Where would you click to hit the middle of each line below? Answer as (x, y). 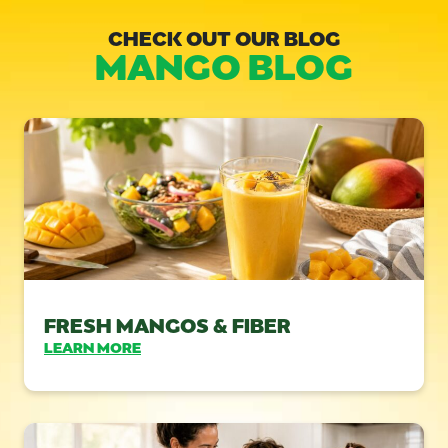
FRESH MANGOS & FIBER (167, 323)
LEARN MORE (92, 346)
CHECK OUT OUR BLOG (224, 36)
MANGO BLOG (224, 62)
